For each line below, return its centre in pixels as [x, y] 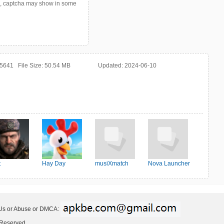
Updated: [111, 65]
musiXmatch [112, 163]
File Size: [31, 65]
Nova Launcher [169, 163]
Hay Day [54, 163]
